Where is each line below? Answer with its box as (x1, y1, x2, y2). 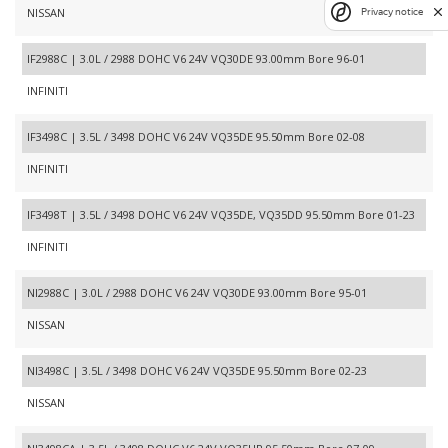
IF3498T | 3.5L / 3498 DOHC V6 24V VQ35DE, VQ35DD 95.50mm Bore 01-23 (27, 207, 415, 222)
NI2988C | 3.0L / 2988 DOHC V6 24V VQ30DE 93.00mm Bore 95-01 (27, 285, 367, 300)
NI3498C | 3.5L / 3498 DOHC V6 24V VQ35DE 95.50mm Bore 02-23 (27, 363, 367, 378)
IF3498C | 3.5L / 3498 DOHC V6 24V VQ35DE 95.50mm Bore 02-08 (27, 129, 365, 144)
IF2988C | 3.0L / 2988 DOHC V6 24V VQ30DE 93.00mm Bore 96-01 (27, 51, 365, 66)
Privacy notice (361, 6, 423, 17)
